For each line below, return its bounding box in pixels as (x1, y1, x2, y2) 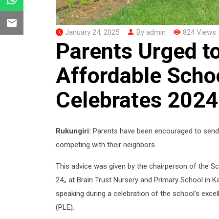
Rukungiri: (56, 126, 91, 135)
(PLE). (56, 202, 74, 212)
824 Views (183, 27, 216, 37)
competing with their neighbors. (56, 140, 156, 149)
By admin (134, 27, 166, 37)
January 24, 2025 (63, 27, 121, 37)
